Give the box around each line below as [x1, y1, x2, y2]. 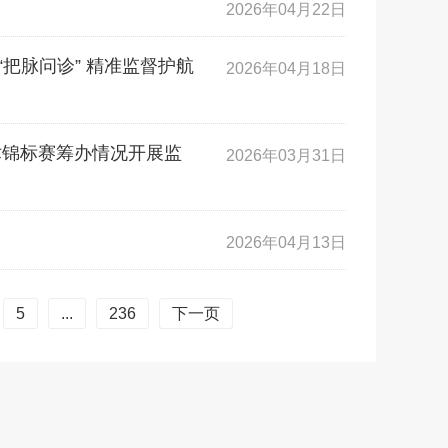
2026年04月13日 [226, 234, 346, 251]
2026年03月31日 [226, 147, 346, 164]
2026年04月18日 [226, 60, 346, 77]
